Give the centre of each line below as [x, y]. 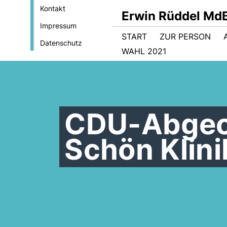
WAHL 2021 [144, 51]
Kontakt [52, 8]
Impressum [58, 26]
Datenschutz [61, 43]
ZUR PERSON [185, 36]
